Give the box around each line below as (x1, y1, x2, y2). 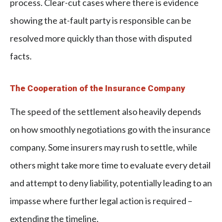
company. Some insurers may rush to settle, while (10, 141, 197, 153)
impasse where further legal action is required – (10, 195, 192, 206)
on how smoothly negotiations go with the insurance (10, 123, 211, 135)
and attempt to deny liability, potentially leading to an (10, 177, 212, 188)
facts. (10, 50, 32, 61)
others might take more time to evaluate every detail (10, 159, 211, 170)
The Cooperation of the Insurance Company (10, 83, 189, 93)
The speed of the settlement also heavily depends (10, 106, 201, 117)
